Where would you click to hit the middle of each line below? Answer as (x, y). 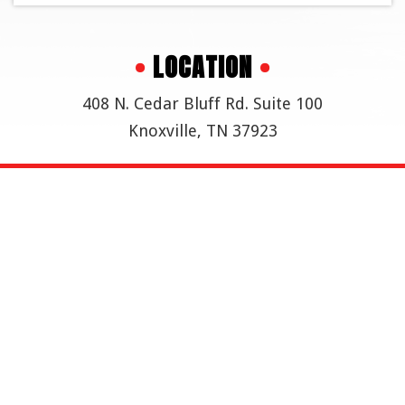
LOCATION (202, 66)
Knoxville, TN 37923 (202, 131)
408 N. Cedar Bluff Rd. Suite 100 (202, 104)
